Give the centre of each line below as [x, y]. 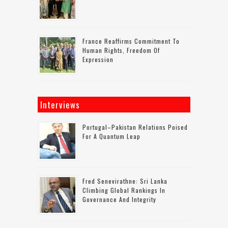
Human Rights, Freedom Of [121, 50]
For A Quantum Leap [111, 136]
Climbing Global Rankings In [124, 190]
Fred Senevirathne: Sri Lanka [125, 181]
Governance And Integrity [119, 199]
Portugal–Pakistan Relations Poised [135, 127]
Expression [98, 59]
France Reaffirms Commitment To [131, 41]
